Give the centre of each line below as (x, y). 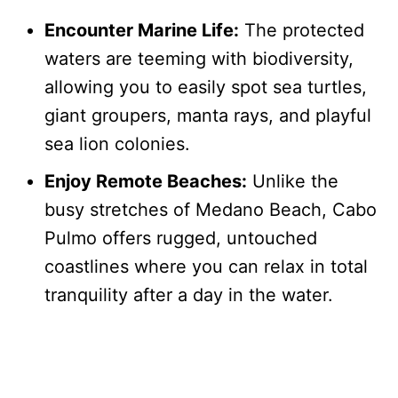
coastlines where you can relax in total (206, 267)
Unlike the (293, 182)
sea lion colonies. (117, 144)
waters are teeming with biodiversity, (199, 59)
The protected (302, 31)
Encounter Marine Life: (142, 31)
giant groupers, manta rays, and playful (208, 116)
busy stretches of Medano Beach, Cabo (211, 210)
